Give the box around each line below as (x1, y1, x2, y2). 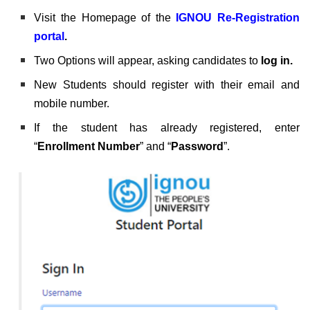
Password (171, 140, 224, 152)
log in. (261, 54, 293, 66)
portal (34, 30, 65, 42)
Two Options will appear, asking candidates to (34, 54, 262, 66)
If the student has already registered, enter (34, 121, 300, 134)
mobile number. (34, 97, 110, 109)
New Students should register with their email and (34, 78, 300, 91)
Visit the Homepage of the (34, 11, 176, 24)
